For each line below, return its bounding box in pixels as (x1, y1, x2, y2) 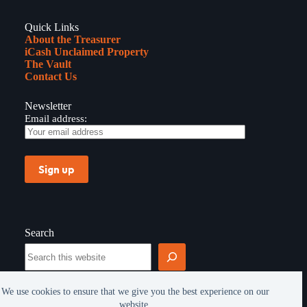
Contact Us (25, 71, 77, 82)
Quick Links (25, 21, 79, 33)
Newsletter (25, 100, 71, 112)
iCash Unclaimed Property (25, 46, 149, 58)
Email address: (25, 113, 87, 124)
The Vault (25, 58, 71, 70)
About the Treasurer (25, 34, 121, 45)
